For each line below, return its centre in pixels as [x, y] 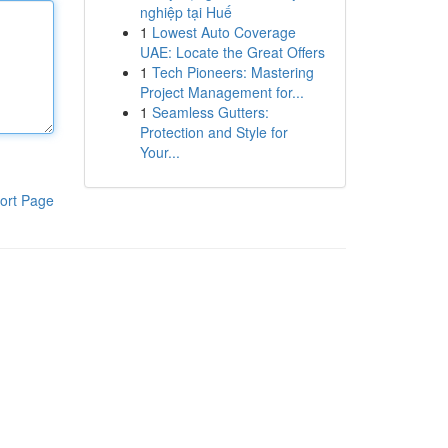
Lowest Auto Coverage [223, 32]
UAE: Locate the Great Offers [232, 52]
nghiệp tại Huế [185, 12]
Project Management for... [221, 92]
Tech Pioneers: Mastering [232, 72]
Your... [159, 152]
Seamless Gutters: [210, 112]
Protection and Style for [213, 132]
